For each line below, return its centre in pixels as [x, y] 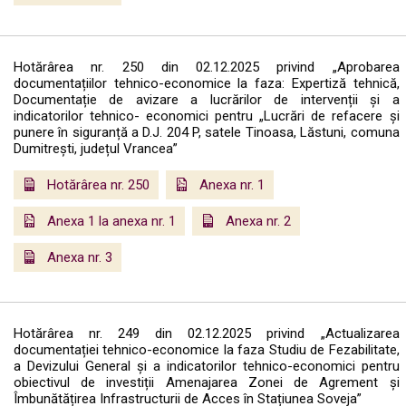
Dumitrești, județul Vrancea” [96, 149]
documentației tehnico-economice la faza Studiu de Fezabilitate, [207, 350]
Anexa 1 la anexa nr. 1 [111, 222]
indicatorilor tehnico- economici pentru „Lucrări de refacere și [207, 116]
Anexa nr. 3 [80, 258]
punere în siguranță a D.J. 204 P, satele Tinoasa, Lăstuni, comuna [207, 133]
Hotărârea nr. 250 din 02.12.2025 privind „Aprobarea [207, 68]
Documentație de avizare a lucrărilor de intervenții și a [207, 100]
